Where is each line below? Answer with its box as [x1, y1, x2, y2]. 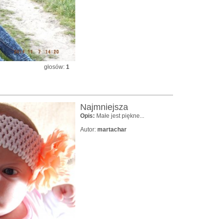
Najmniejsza [80, 102, 128, 112]
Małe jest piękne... [96, 112, 144, 119]
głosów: [44, 63, 66, 70]
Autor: [80, 126, 97, 133]
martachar [97, 126, 127, 133]
